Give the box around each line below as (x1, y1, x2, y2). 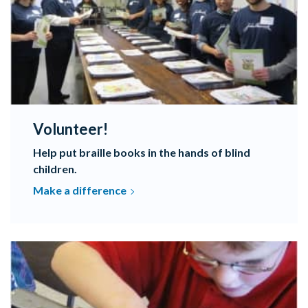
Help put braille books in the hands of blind (33, 146, 250, 159)
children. (33, 162, 77, 175)
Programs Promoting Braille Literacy (10, 242, 183, 255)
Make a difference (33, 184, 126, 197)
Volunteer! (33, 120, 108, 138)
